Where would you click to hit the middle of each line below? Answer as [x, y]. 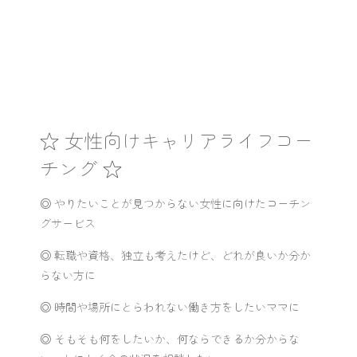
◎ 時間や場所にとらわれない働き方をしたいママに [170, 307]
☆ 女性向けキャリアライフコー [177, 140]
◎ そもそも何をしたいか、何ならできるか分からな [170, 339]
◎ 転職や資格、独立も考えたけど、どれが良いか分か [175, 255]
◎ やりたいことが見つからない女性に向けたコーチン [175, 203]
